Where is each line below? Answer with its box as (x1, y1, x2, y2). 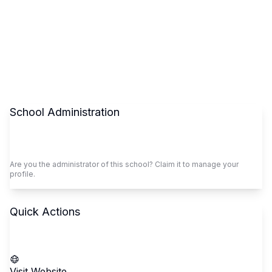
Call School (10, 241, 63, 253)
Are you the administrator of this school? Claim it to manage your (10, 160, 239, 169)
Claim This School (10, 141, 93, 154)
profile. (10, 169, 35, 178)
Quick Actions (10, 205, 80, 218)
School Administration (10, 106, 120, 118)
